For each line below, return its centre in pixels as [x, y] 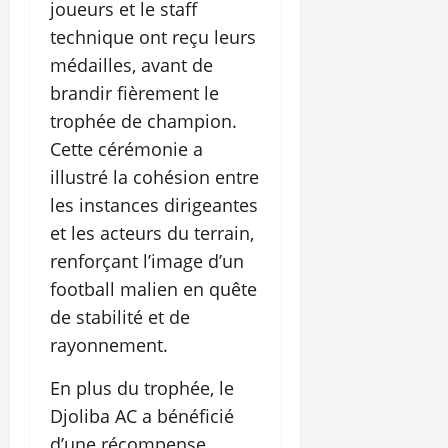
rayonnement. [109, 345]
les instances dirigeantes [154, 205]
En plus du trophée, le [142, 388]
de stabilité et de [120, 317]
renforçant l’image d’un [147, 261]
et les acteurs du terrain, [152, 233]
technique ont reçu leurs [153, 37]
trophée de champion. [143, 121]
